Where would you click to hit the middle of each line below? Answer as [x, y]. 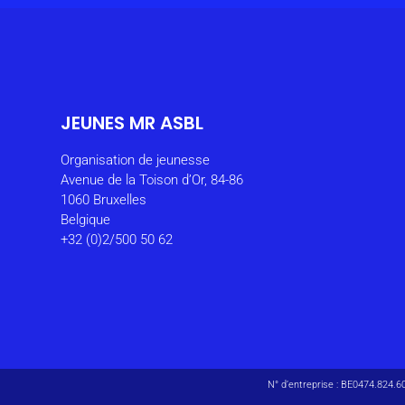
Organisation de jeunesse [136, 160]
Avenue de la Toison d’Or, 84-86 [152, 180]
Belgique [86, 220]
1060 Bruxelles [104, 200]
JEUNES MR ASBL [132, 123]
